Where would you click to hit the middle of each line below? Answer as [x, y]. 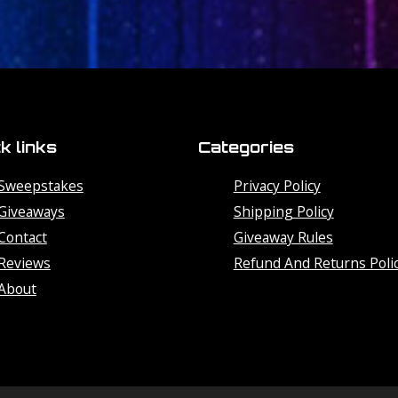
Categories [246, 147]
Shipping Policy [283, 211]
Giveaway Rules [283, 237]
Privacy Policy [277, 185]
